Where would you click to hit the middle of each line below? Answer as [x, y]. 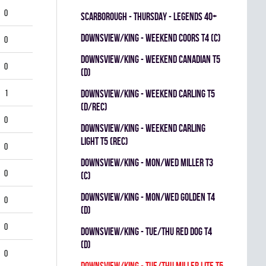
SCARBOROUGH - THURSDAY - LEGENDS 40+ [149, 16]
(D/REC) [94, 107]
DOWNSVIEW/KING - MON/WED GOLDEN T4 [148, 197]
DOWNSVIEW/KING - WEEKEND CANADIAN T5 [151, 59]
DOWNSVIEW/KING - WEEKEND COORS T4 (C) [151, 38]
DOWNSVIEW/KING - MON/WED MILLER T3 [147, 162]
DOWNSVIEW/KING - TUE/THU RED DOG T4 [146, 231]
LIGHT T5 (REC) [104, 141]
